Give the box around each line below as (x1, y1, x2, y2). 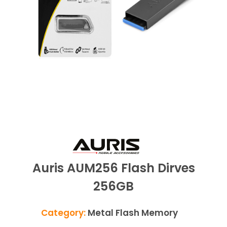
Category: (41, 207, 88, 219)
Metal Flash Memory (88, 207, 178, 219)
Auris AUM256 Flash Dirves (32, 160, 195, 176)
